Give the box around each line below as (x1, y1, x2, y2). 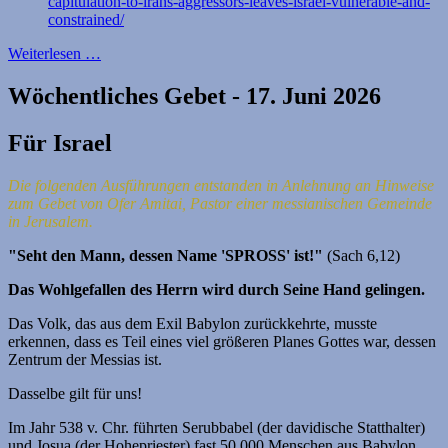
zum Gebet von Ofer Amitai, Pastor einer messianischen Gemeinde (8, 195, 432, 213)
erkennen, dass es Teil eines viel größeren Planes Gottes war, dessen (8, 333, 436, 351)
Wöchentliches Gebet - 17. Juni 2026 (8, 83, 381, 110)
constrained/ (48, 11, 124, 29)
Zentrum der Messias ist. (8, 351, 162, 369)
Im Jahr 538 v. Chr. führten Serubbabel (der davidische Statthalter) (8, 419, 425, 437)
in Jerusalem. (8, 213, 93, 231)
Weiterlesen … (8, 45, 101, 63)
